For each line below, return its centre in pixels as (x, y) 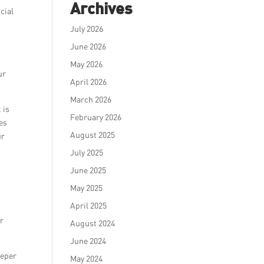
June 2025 (88, 170)
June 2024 (88, 241)
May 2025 (87, 188)
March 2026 (91, 99)
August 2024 (93, 223)
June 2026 (88, 46)
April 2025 (89, 205)
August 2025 (93, 135)
